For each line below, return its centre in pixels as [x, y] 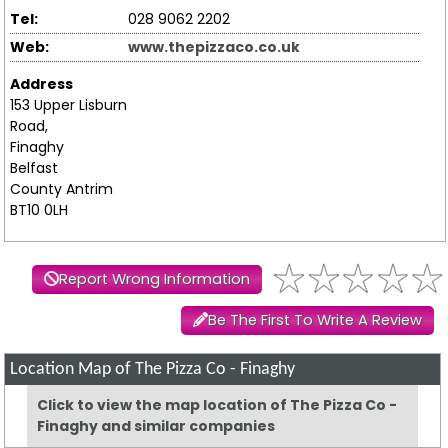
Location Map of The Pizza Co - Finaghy [153, 369]
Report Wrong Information [154, 278]
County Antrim [61, 188]
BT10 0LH [38, 209]
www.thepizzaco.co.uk [214, 46]
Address [41, 83]
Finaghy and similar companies [156, 425]
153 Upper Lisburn [68, 104]
